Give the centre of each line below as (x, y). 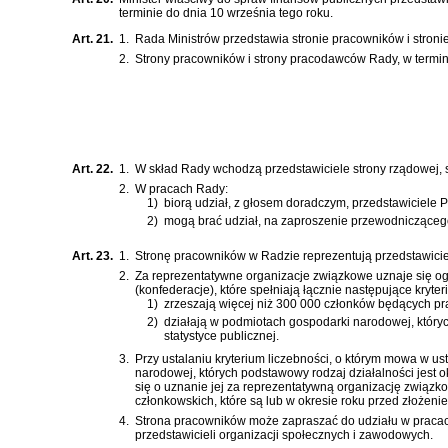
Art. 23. (92, 256)
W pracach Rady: (181, 189)
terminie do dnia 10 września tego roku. (226, 13)
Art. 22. (92, 169)
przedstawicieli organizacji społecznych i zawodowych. (284, 435)
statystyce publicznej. (221, 335)
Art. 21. (92, 39)
